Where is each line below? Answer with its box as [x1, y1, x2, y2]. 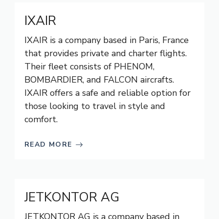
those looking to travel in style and [24, 100, 165, 112]
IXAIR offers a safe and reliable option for [24, 87, 191, 99]
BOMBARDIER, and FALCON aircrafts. [24, 74, 174, 86]
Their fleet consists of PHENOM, [24, 61, 154, 72]
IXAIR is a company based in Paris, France [24, 34, 189, 46]
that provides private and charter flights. [24, 47, 187, 59]
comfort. [24, 113, 58, 125]
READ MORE [24, 140, 72, 149]
